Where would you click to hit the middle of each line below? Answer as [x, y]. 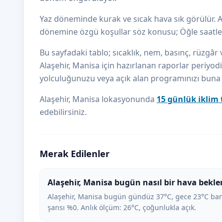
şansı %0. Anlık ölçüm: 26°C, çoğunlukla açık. [122, 207]
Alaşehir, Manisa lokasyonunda [98, 99]
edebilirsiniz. [63, 112]
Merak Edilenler [75, 154]
